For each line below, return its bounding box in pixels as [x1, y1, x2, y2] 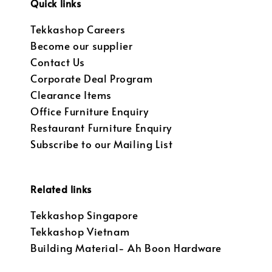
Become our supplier [30, 39, 133, 53]
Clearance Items [30, 88, 112, 103]
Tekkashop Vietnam [30, 225, 130, 239]
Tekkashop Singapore [30, 208, 138, 223]
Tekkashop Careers [30, 22, 126, 37]
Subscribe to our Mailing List [30, 137, 173, 152]
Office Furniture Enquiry [30, 104, 149, 119]
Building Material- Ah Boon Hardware [30, 241, 222, 256]
